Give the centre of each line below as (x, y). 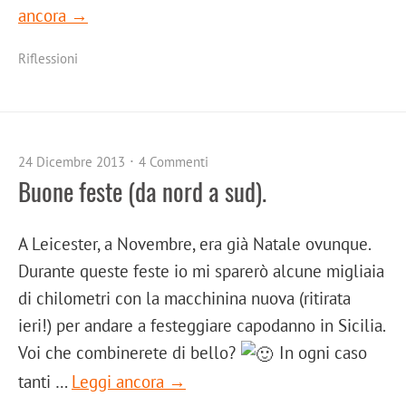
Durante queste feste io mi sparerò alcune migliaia (201, 271)
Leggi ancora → (129, 382)
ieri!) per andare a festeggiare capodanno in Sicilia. (202, 325)
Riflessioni (48, 59)
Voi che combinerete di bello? (129, 353)
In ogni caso (320, 353)
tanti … (45, 382)
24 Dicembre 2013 (72, 162)
